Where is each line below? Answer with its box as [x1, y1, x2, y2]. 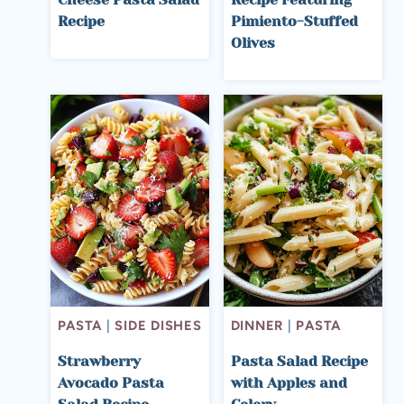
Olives [230, 34, 275, 52]
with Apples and [230, 373, 347, 391]
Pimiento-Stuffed [230, 13, 358, 31]
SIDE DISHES [115, 317, 202, 334]
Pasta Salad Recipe [230, 352, 368, 370]
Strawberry [57, 352, 141, 370]
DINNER [230, 317, 284, 334]
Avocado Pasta [57, 373, 164, 391]
